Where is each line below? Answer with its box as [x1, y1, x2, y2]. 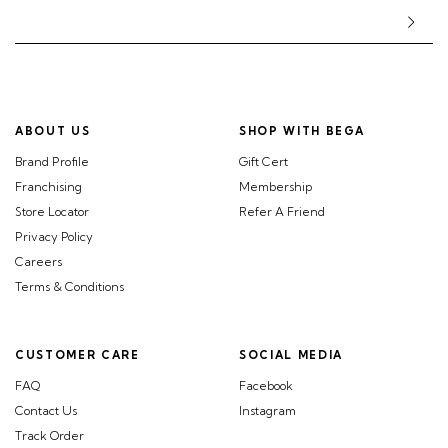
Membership [239, 179, 312, 195]
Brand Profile [15, 154, 89, 170]
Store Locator [15, 204, 89, 220]
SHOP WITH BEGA [239, 124, 366, 139]
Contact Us [15, 403, 77, 419]
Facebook [239, 378, 293, 394]
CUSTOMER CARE [15, 348, 140, 363]
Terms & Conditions [15, 279, 124, 295]
